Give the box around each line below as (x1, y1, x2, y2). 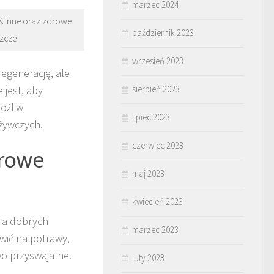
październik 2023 (132, 27, 194, 39)
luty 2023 (132, 252, 165, 264)
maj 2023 (132, 168, 165, 179)
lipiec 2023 (132, 111, 170, 123)
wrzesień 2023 (132, 55, 183, 67)
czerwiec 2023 (132, 139, 183, 151)
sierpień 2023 (132, 83, 180, 95)
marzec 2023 (132, 224, 179, 235)
